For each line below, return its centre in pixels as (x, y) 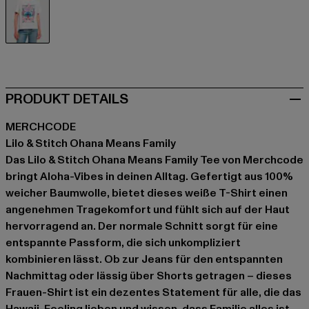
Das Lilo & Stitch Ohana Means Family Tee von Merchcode (154, 160)
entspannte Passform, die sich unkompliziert (123, 243)
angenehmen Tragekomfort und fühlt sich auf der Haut (148, 210)
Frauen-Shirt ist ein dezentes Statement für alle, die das (153, 293)
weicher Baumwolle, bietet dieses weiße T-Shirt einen (147, 193)
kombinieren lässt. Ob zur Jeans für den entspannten (144, 260)
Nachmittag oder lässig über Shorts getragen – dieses (149, 276)
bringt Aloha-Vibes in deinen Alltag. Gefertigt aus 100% (149, 177)
